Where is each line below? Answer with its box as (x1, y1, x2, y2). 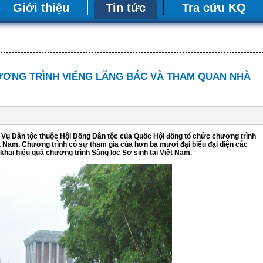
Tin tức (105, 1, 146, 14)
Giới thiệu (12, 1, 69, 14)
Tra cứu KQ (181, 1, 246, 14)
